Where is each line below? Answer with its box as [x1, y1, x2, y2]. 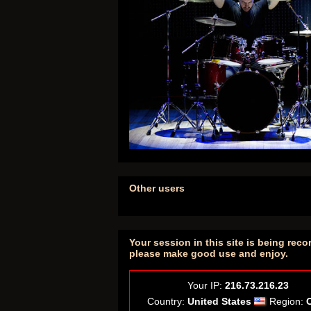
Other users [129, 183, 185, 194]
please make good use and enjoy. [129, 247, 288, 259]
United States [187, 295, 251, 307]
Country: [147, 295, 187, 307]
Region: [269, 295, 306, 307]
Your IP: [187, 279, 225, 291]
